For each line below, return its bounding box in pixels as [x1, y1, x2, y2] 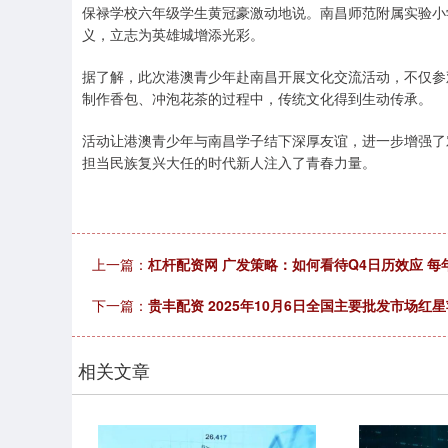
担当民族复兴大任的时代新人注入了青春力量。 [82, 152, 376, 172]
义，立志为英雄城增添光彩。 [82, 24, 264, 44]
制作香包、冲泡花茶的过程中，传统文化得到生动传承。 [82, 88, 432, 108]
